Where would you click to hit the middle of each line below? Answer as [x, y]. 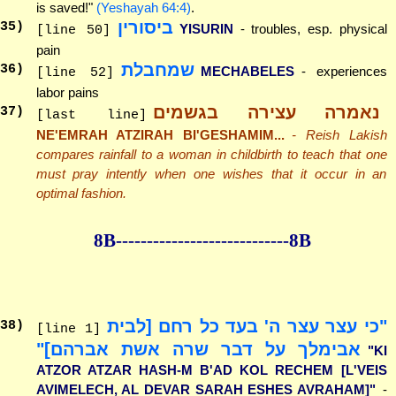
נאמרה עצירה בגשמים [267, 113]
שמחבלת [157, 70]
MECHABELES [248, 72]
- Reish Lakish [339, 135]
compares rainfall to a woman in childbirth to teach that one [211, 155]
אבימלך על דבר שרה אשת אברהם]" [198, 349]
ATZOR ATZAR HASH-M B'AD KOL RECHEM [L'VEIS [211, 369]
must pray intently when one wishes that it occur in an [211, 174]
